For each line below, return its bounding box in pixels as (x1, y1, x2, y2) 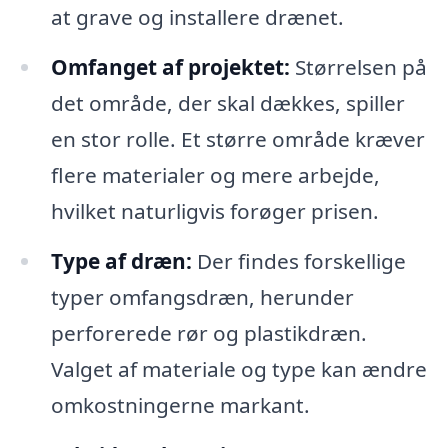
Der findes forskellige (191, 247, 406, 276)
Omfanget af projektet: (50, 53, 290, 82)
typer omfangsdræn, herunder (50, 283, 354, 312)
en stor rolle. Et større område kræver (50, 125, 425, 154)
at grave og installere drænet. (50, 3, 344, 32)
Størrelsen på (289, 53, 427, 82)
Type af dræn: (50, 247, 192, 276)
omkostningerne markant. (50, 391, 310, 420)
